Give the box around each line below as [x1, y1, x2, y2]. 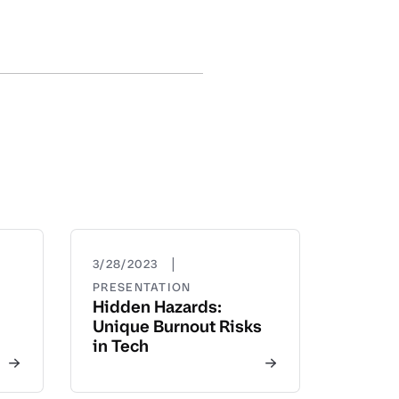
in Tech [93, 335, 149, 357]
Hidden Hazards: [93, 296, 222, 318]
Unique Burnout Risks [93, 315, 262, 338]
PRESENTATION [93, 280, 191, 295]
